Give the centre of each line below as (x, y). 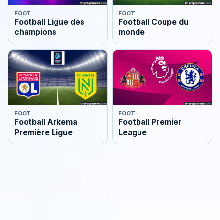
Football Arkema (45, 122)
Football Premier (150, 122)
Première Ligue (43, 133)
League (133, 133)
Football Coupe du (154, 22)
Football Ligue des (49, 22)
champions (35, 32)
